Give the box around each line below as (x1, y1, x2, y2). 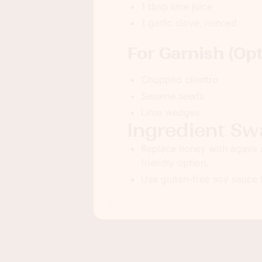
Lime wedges (141, 106, 199, 118)
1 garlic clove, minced (141, 17, 237, 29)
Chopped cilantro (141, 74, 218, 85)
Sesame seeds (141, 90, 204, 102)
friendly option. (141, 157, 208, 168)
